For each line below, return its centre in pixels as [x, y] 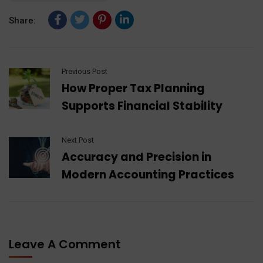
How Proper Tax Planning [133, 89]
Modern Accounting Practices [148, 175]
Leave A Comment [66, 245]
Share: [22, 21]
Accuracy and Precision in [136, 157]
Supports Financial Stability [142, 106]
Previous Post [85, 72]
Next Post [78, 140]
